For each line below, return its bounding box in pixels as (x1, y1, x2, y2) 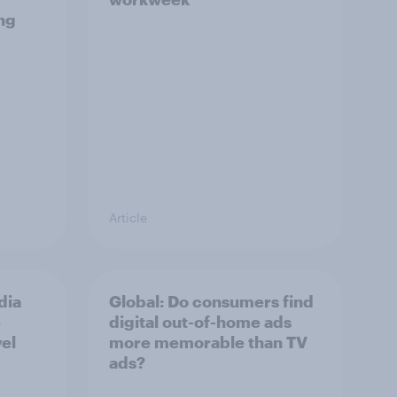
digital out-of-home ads (109, 312, 292, 331)
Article (109, 210, 147, 225)
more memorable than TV (109, 332, 307, 352)
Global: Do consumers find (109, 292, 314, 311)
